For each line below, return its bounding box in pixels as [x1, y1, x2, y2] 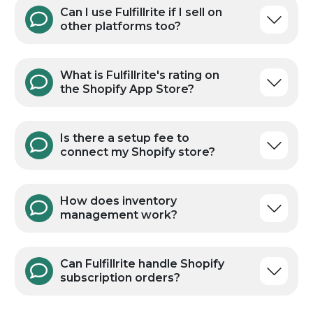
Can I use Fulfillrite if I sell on [59, 128, 222, 142]
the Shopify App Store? [59, 205, 194, 219]
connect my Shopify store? [59, 268, 215, 282]
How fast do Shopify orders [59, 2, 220, 16]
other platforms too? [59, 142, 181, 156]
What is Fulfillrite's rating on [59, 191, 219, 205]
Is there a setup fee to [59, 254, 189, 268]
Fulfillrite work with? [59, 79, 177, 93]
